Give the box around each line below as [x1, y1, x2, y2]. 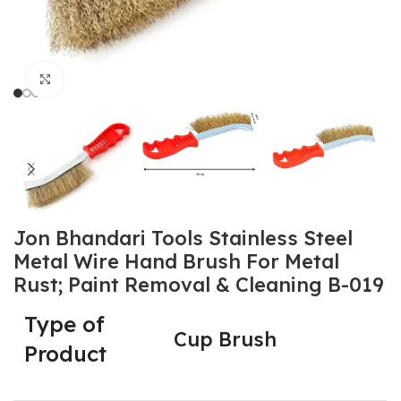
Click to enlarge [63, 71, 160, 88]
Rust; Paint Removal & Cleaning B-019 [13, 272, 385, 298]
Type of [24, 311, 106, 338]
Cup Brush [174, 327, 277, 353]
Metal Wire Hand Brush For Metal [13, 249, 340, 275]
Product [24, 340, 107, 368]
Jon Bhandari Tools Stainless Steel [13, 226, 354, 252]
